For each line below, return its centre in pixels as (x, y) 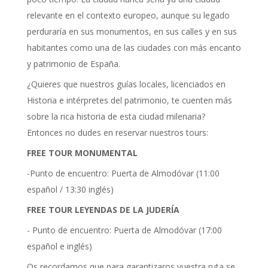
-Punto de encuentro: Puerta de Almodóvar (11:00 (123, 173)
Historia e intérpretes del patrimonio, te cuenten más (130, 100)
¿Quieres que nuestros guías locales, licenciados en (126, 84)
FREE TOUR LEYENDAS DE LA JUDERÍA (103, 210)
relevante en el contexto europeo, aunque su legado (128, 16)
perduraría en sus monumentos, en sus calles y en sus (132, 32)
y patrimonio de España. (74, 64)
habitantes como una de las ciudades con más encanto (134, 48)
